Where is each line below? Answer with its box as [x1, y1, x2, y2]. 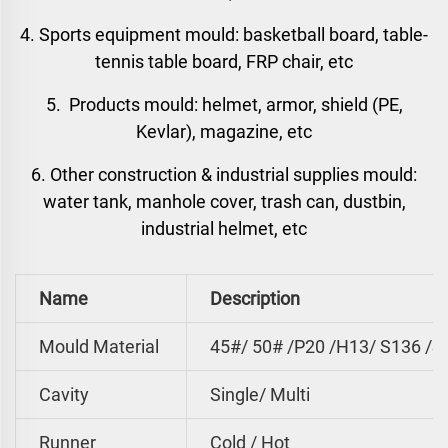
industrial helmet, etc [141, 218, 307, 239]
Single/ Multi [202, 384, 310, 405]
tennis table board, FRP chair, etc [95, 51, 353, 72]
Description [202, 288, 300, 309]
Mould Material [31, 336, 159, 357]
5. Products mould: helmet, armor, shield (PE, [45, 94, 403, 115]
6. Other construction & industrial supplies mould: [31, 164, 417, 185]
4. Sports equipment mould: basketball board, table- [20, 24, 428, 45]
